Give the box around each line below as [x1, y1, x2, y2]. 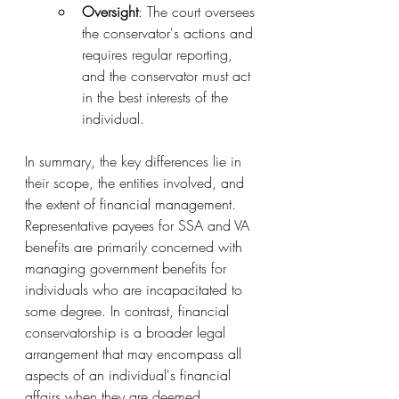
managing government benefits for [25, 258, 231, 278]
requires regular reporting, [82, 45, 237, 64]
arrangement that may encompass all [25, 344, 246, 363]
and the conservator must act [82, 66, 255, 85]
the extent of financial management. [25, 194, 240, 214]
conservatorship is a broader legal [25, 322, 230, 342]
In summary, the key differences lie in [25, 151, 246, 171]
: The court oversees [138, 2, 259, 21]
